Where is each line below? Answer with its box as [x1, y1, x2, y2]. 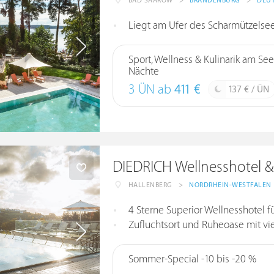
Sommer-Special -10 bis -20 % [128, 253, 256, 265]
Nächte [128, 65, 159, 78]
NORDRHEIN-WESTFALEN [189, 181, 272, 189]
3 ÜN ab [128, 83, 174, 97]
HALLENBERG [128, 181, 172, 189]
